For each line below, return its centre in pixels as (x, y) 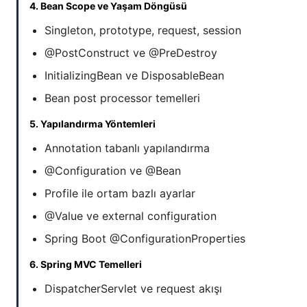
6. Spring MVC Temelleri (86, 265)
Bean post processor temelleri (122, 98)
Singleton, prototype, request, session (143, 30)
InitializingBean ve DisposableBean (134, 76)
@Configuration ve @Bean (113, 171)
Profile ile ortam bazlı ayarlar (120, 194)
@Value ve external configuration (131, 216)
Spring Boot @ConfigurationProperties (145, 239)
